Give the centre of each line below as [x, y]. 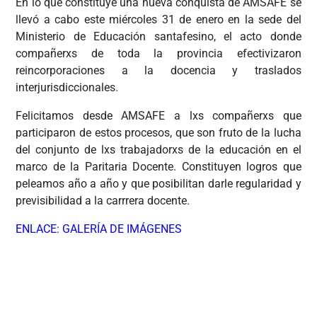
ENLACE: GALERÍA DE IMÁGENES [99, 229]
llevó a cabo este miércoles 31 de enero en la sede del [158, 20]
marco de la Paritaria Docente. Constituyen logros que [158, 167]
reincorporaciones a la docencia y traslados [158, 71]
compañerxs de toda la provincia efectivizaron [158, 54]
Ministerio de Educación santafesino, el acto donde [158, 37]
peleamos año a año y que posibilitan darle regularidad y [158, 184]
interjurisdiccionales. [67, 88]
